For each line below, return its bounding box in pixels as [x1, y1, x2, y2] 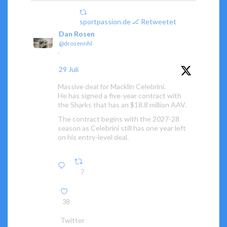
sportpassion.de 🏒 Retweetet [80, 17, 176, 26]
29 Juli [59, 64, 79, 73]
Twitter [60, 216, 85, 225]
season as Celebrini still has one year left [58, 123, 186, 132]
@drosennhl [59, 39, 92, 47]
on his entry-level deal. [58, 132, 129, 141]
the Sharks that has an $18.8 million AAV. [58, 100, 186, 109]
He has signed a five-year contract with [58, 91, 181, 100]
